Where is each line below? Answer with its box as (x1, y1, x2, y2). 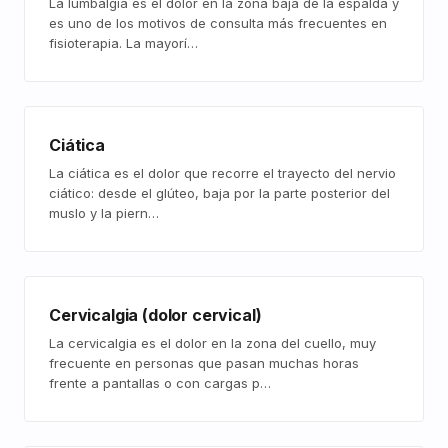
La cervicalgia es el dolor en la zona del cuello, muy (49, 335, 376, 351)
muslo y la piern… (49, 205, 159, 221)
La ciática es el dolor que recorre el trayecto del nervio (49, 165, 396, 181)
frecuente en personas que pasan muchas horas (49, 355, 359, 371)
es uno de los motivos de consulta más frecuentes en (49, 15, 387, 31)
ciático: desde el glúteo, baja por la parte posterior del (49, 185, 390, 201)
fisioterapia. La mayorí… (49, 35, 198, 51)
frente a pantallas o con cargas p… (49, 375, 271, 391)
